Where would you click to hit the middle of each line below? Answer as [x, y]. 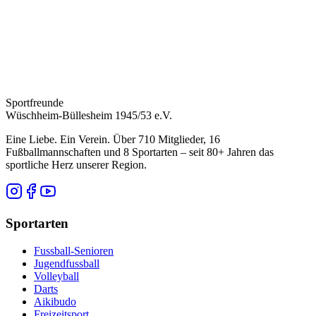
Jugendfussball [67, 263]
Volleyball [56, 276]
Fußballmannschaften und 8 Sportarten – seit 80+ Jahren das [140, 152]
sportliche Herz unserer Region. [76, 165]
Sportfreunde [35, 103]
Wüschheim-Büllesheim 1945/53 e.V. [89, 116]
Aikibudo [55, 301]
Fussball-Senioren [74, 250]
